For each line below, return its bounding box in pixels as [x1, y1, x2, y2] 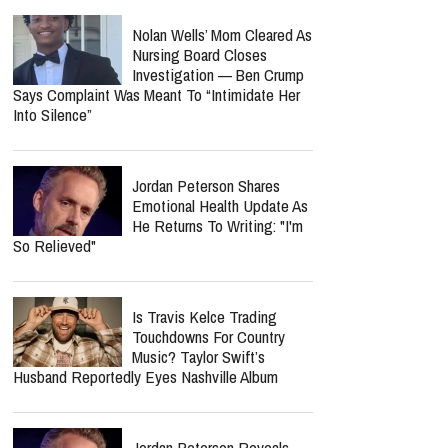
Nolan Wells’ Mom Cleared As [132, 23, 312, 46]
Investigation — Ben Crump [132, 63, 304, 86]
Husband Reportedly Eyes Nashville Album [13, 365, 278, 388]
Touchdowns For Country [132, 325, 285, 348]
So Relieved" [13, 234, 96, 257]
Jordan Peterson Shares [132, 174, 280, 197]
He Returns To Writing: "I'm [132, 214, 303, 237]
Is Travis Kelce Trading [132, 305, 277, 328]
